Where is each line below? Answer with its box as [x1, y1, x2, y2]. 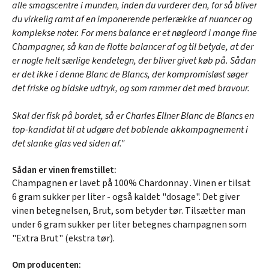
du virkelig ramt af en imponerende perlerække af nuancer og [12, 12, 252, 26]
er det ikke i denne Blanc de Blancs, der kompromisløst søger [12, 67, 248, 81]
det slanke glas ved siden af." [12, 136, 125, 150]
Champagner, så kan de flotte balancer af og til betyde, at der [12, 40, 253, 53]
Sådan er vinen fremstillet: [12, 163, 116, 177]
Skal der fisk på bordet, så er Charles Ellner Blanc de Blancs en [12, 109, 254, 122]
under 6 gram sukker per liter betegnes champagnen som [12, 217, 247, 231]
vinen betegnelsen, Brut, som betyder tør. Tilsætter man [12, 204, 246, 217]
